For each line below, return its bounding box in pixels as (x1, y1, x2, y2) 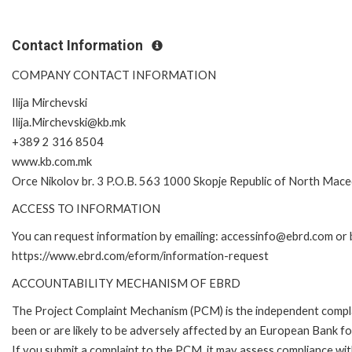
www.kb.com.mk (12, 154, 92, 168)
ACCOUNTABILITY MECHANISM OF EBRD (12, 276, 240, 290)
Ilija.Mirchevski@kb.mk (12, 115, 126, 129)
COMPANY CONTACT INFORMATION (12, 68, 216, 82)
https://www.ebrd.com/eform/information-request (12, 248, 269, 262)
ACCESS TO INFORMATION (12, 201, 160, 215)
